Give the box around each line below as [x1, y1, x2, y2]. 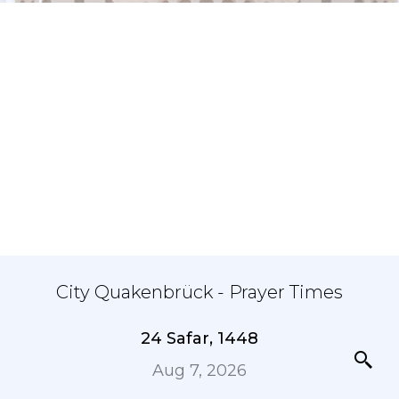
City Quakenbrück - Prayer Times [56, 281, 343, 303]
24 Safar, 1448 [141, 329, 258, 348]
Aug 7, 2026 [152, 361, 247, 380]
